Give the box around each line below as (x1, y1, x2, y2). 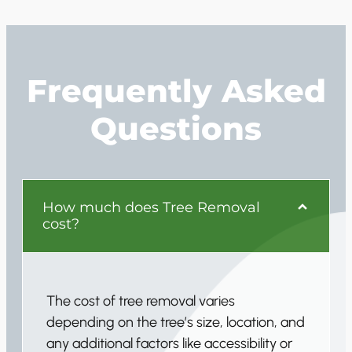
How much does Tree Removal (42, 198, 260, 216)
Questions (90, 108, 262, 148)
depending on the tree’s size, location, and (46, 313, 305, 331)
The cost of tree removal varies (46, 291, 235, 310)
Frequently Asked (26, 71, 326, 110)
